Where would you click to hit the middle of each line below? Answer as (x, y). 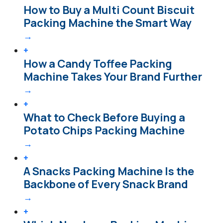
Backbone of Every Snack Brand (106, 184)
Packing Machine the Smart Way (108, 23)
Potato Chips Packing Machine (104, 130)
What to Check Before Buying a (104, 117)
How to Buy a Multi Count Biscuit (109, 10)
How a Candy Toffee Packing (98, 63)
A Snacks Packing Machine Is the (109, 171)
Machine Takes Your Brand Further (113, 76)
